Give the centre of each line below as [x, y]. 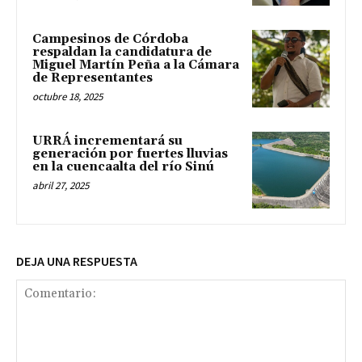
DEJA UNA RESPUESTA [77, 261]
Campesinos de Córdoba [110, 39]
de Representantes [93, 78]
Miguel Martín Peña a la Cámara [136, 65]
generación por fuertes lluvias [130, 154]
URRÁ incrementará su [107, 141]
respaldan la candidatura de [122, 52]
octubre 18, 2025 [67, 96]
